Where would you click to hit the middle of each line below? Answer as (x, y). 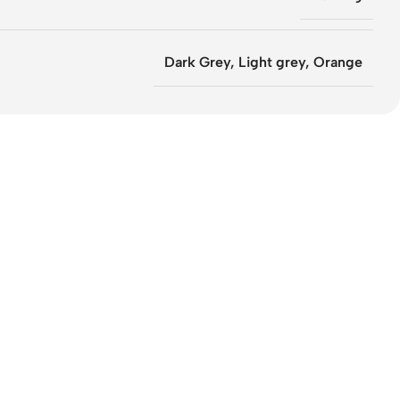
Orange (338, 62)
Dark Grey (197, 62)
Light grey (272, 62)
